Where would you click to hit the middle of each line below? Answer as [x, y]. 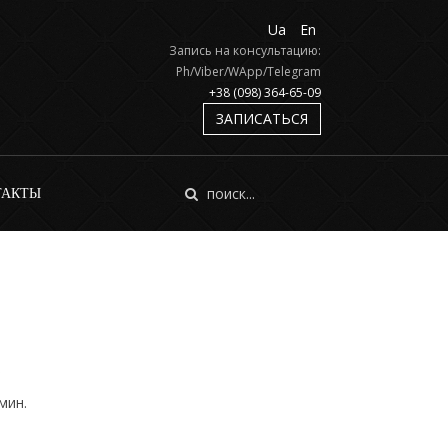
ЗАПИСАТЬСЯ [261, 118]
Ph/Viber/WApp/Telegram [248, 71]
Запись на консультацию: [244, 50]
